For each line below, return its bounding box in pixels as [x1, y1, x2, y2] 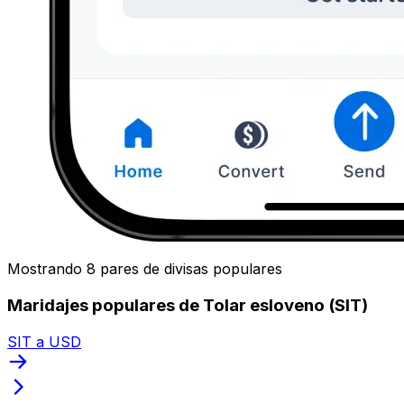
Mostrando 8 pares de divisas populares [7, 260, 282, 279]
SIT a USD [7, 332, 81, 351]
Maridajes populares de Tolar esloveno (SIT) [7, 294, 368, 316]
